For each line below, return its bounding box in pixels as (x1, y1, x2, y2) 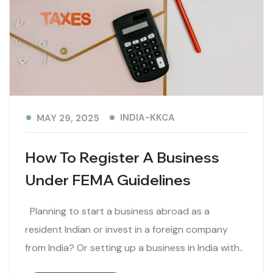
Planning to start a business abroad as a (25, 204, 210, 218)
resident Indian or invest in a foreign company (25, 222, 228, 236)
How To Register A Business (25, 147, 219, 166)
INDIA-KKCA (120, 112, 175, 124)
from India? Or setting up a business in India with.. (25, 241, 243, 254)
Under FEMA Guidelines (25, 170, 191, 189)
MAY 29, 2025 (37, 112, 99, 124)
